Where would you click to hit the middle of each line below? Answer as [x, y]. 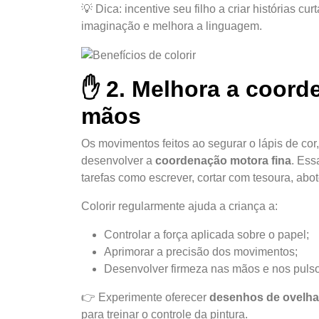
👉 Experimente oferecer [145, 297]
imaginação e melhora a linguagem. [172, 26]
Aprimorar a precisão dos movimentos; [201, 251]
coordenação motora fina [223, 160]
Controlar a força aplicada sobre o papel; [206, 234]
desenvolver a [118, 160]
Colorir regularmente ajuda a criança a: [179, 206]
